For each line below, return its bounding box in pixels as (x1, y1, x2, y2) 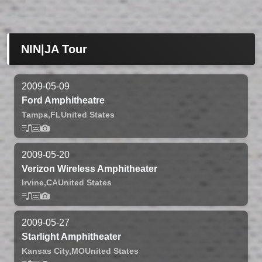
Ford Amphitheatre (22, 95, 105, 106)
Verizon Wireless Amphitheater (22, 163, 157, 174)
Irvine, (22, 178, 46, 188)
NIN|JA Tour (21, 43, 87, 56)
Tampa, (22, 109, 50, 119)
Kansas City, (22, 246, 71, 256)
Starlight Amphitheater (22, 232, 121, 242)
